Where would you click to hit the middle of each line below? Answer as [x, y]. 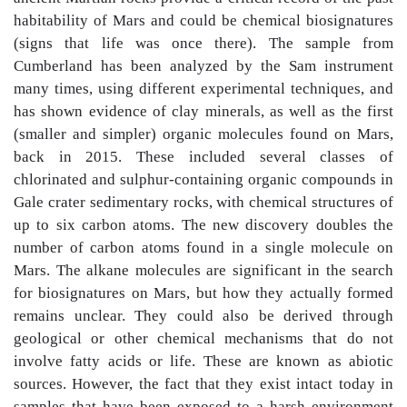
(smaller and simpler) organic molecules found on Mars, [203, 134]
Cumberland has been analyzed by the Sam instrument [203, 66]
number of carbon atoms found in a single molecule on [203, 248]
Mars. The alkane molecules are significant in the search [203, 270]
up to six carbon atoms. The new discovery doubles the [203, 225]
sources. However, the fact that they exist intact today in [203, 384]
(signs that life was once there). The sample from [203, 43]
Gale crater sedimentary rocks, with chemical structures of [203, 202]
